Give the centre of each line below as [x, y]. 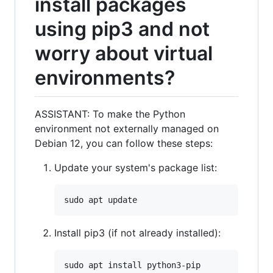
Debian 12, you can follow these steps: [124, 143]
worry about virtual [124, 53]
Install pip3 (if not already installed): [137, 232]
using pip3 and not [122, 29]
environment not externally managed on [127, 128]
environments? [105, 78]
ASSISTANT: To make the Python [110, 114]
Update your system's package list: [136, 167]
